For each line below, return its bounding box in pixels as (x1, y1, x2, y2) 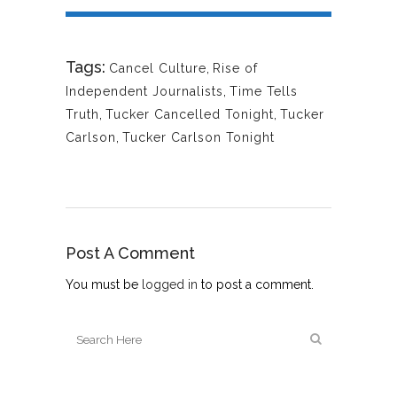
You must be (66, 277, 142, 292)
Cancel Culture (109, 61, 206, 76)
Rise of (213, 61, 258, 76)
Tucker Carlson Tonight (122, 130, 275, 145)
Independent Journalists (66, 84, 223, 99)
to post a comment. (198, 277, 314, 292)
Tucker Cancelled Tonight (105, 107, 274, 122)
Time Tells (230, 84, 298, 99)
